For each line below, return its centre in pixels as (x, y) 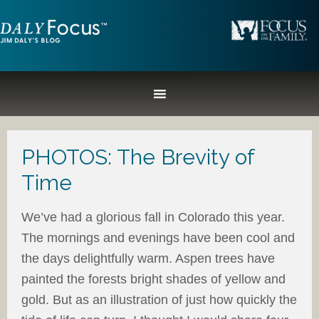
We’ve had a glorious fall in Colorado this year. (153, 217)
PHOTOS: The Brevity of (138, 157)
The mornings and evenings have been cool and (158, 238)
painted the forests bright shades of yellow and (153, 279)
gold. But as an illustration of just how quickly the (159, 300)
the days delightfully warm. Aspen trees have (148, 258)
